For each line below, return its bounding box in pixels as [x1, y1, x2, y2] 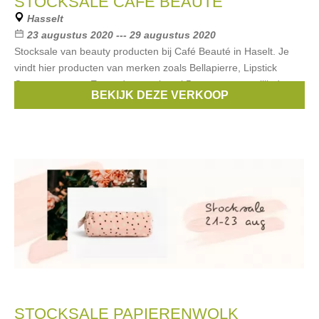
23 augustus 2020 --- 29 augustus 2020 [27, 29, 216, 41]
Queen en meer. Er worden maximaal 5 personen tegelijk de [14, 78, 286, 90]
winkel [14, 95, 42, 106]
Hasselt [27, 13, 63, 24]
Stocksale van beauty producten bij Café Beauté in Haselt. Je [14, 46, 289, 57]
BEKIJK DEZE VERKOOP [90, 89, 229, 101]
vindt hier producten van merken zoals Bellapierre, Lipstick [14, 62, 277, 73]
